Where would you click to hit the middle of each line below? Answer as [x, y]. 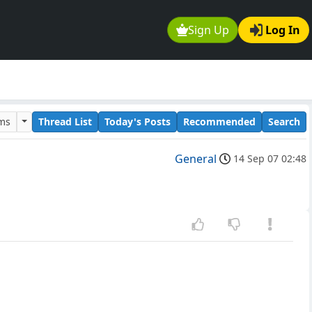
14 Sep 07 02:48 [270, 159]
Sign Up [209, 30]
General [196, 159]
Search [284, 121]
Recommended [219, 121]
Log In [283, 30]
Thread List [65, 121]
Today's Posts [138, 121]
